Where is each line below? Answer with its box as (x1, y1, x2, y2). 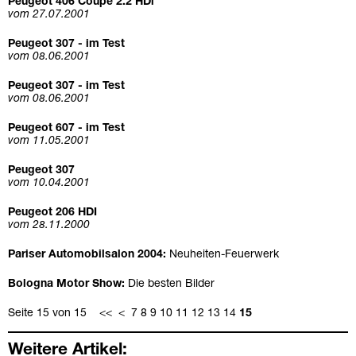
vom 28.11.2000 (8, 220, 90, 231)
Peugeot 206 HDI (8, 207, 97, 219)
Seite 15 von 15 (8, 308, 99, 319)
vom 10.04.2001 (8, 178, 90, 189)
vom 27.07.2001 (8, 10, 90, 21)
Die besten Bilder (128, 279, 215, 290)
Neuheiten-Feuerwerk (169, 250, 279, 261)
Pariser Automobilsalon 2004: (8, 250, 169, 261)
